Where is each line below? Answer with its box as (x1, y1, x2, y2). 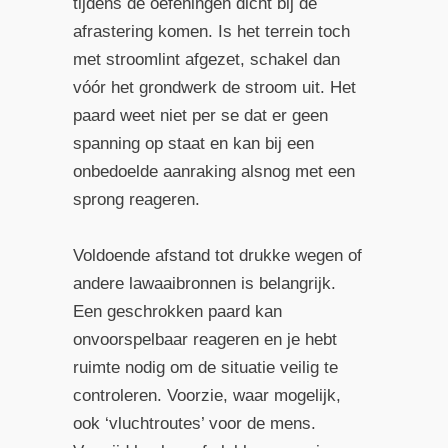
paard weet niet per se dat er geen (72, 106, 328, 126)
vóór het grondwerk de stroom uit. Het (72, 78, 356, 98)
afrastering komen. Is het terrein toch (72, 22, 350, 42)
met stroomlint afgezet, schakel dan (72, 50, 340, 70)
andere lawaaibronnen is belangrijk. (72, 273, 336, 293)
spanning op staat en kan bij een (72, 134, 314, 154)
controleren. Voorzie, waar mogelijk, (72, 385, 341, 405)
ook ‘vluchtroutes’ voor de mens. (72, 413, 316, 433)
